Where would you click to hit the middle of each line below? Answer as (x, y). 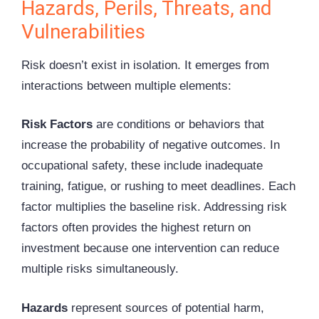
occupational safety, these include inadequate (142, 166)
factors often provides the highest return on (136, 228)
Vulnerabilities (83, 31)
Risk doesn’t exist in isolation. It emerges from (145, 65)
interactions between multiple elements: (126, 85)
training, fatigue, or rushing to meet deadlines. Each (158, 187)
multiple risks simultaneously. (100, 269)
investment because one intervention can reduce (150, 249)
